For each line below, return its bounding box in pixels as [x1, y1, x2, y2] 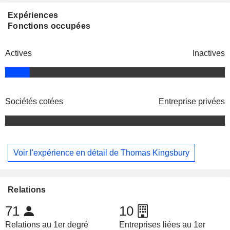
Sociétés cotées [5, 97, 63, 106]
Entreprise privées [159, 97, 225, 106]
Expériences [8, 11, 59, 20]
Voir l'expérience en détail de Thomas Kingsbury [13, 148, 189, 157]
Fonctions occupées [8, 22, 91, 31]
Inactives [193, 49, 225, 58]
